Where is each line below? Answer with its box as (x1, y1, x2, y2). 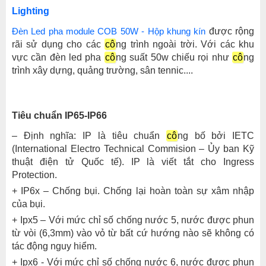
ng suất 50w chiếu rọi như (115, 52, 233, 62)
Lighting (12, 6, 49, 16)
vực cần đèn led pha (12, 52, 104, 62)
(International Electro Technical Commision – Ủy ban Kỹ (12, 144, 254, 154)
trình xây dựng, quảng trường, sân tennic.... (12, 65, 193, 75)
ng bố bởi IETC (177, 131, 255, 141)
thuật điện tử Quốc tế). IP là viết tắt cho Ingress (12, 157, 254, 167)
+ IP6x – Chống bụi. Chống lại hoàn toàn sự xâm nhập (12, 186, 254, 196)
